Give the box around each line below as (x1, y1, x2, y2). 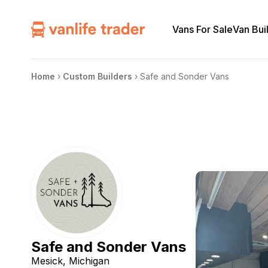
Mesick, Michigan (31, 255, 109, 267)
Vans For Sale (172, 23, 233, 35)
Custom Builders (63, 71, 132, 81)
